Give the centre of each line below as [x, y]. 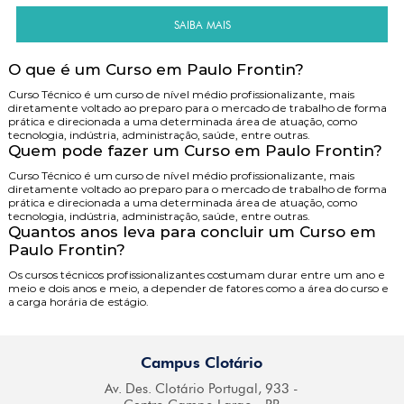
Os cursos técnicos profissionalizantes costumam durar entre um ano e [196, 275]
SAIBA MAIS [202, 24]
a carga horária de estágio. [78, 302]
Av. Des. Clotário [155, 389]
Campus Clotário [202, 363]
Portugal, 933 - [252, 389]
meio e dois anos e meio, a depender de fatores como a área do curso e [198, 288]
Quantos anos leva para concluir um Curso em [192, 232]
